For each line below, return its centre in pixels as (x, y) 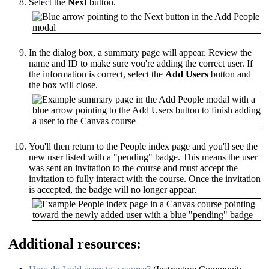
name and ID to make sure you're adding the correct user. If (141, 63)
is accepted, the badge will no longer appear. (113, 189)
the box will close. (63, 85)
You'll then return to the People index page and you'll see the (143, 146)
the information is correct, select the (97, 74)
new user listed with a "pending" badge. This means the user (143, 157)
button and (230, 74)
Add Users (187, 74)
